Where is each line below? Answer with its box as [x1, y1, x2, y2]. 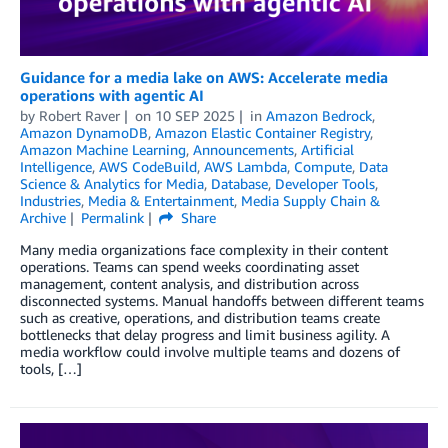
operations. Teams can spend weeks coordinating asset [20, 257, 359, 275]
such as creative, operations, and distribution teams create [20, 308, 380, 326]
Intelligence [20, 157, 92, 175]
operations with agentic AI [20, 85, 204, 104]
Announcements [193, 140, 294, 158]
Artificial [301, 140, 354, 158]
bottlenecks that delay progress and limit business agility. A [20, 325, 390, 343]
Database [211, 174, 268, 192]
